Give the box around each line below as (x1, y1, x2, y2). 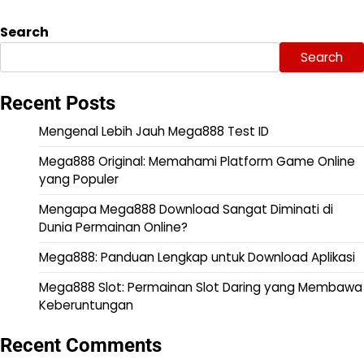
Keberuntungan (39, 297, 133, 314)
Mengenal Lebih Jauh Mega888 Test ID (39, 123, 269, 141)
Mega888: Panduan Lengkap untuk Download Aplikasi (39, 249, 355, 266)
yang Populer (39, 171, 119, 188)
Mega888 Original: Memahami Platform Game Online (39, 153, 355, 171)
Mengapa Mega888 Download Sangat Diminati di (39, 201, 333, 219)
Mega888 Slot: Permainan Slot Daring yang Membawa (39, 279, 362, 297)
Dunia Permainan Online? (39, 219, 188, 236)
